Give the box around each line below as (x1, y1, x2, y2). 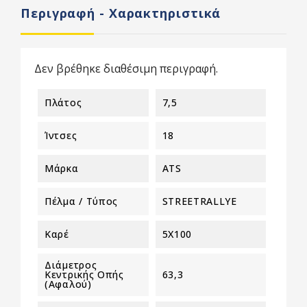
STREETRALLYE (162, 194, 237, 208)
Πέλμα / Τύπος (45, 194, 119, 208)
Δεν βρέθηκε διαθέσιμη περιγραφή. (34, 60, 218, 76)
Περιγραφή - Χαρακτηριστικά (21, 4, 221, 21)
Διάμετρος (45, 258, 97, 271)
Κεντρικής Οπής (45, 267, 124, 281)
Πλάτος (45, 95, 82, 109)
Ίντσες (45, 128, 77, 142)
